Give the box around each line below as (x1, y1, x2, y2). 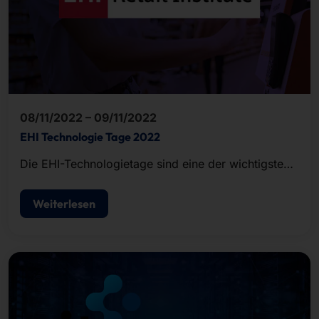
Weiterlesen (33, 196, 95, 211)
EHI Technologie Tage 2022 (20, 129, 160, 144)
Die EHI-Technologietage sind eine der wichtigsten (20, 156, 291, 171)
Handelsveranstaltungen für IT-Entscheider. (20, 173, 250, 188)
